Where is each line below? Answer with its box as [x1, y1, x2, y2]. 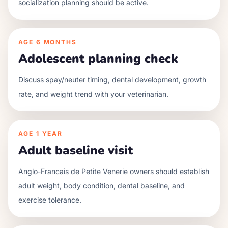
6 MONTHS [36, 38, 77, 46]
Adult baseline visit [18, 142, 133, 158]
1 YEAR [36, 130, 63, 137]
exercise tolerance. [18, 195, 81, 204]
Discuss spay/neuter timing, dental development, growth [18, 75, 206, 84]
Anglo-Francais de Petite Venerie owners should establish [18, 167, 209, 176]
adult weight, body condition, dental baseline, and [18, 181, 185, 190]
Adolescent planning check [18, 50, 178, 67]
